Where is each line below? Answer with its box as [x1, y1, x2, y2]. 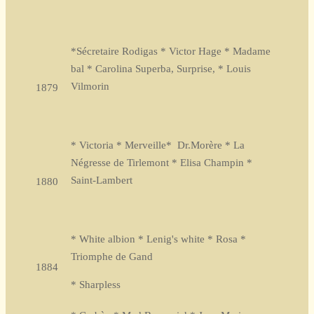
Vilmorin [71, 80, 109, 92]
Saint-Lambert [71, 174, 132, 186]
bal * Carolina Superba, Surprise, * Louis [71, 62, 251, 74]
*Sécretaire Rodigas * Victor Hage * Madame [71, 45, 271, 57]
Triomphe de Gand [71, 250, 153, 262]
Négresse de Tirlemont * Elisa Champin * [71, 156, 252, 168]
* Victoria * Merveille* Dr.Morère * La [71, 139, 245, 151]
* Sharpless [71, 278, 121, 290]
